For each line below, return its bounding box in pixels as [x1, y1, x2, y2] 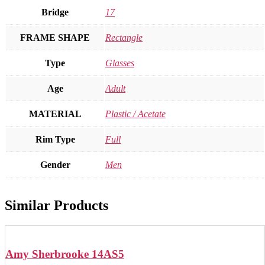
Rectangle [105, 33, 143, 43]
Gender [40, 160, 70, 170]
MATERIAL [28, 109, 82, 119]
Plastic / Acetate [105, 109, 166, 119]
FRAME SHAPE [20, 33, 90, 43]
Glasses [105, 58, 134, 69]
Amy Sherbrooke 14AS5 [5, 247, 124, 260]
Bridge [41, 7, 69, 18]
